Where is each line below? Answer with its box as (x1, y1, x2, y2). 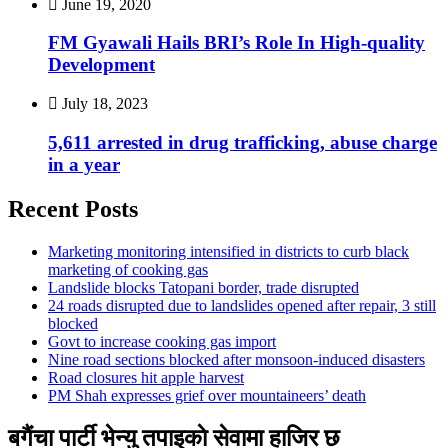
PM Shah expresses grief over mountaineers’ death (48, 386, 366, 404)
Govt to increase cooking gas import (48, 332, 276, 350)
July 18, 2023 (58, 95, 148, 113)
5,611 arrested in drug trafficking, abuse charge (48, 131, 437, 153)
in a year (48, 153, 120, 175)
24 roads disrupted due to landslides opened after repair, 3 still (48, 296, 436, 314)
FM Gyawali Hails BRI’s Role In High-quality (48, 32, 425, 54)
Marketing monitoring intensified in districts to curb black (48, 242, 409, 260)
